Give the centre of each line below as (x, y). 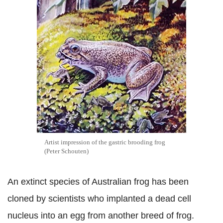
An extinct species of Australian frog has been (98, 182)
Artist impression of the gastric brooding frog (105, 142)
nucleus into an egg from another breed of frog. (101, 216)
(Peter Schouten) (66, 151)
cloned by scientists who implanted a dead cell (99, 199)
